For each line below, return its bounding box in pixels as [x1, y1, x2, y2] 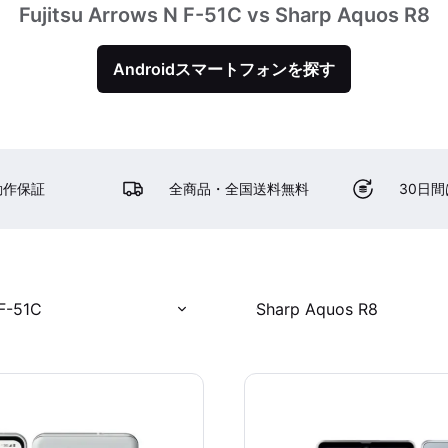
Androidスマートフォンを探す [113, 59, 335, 79]
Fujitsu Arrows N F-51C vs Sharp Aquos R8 [18, 3, 430, 27]
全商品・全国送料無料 [169, 180, 310, 197]
